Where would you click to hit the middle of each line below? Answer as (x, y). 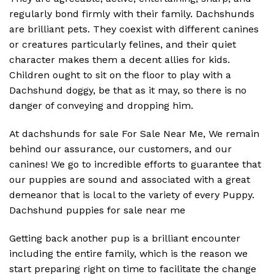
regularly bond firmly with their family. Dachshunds (132, 14)
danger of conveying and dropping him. (101, 106)
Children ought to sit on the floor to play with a (120, 75)
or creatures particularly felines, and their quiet (123, 45)
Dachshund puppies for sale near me (97, 210)
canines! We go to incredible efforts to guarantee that (135, 165)
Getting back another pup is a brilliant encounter (125, 238)
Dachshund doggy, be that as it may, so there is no (128, 91)
